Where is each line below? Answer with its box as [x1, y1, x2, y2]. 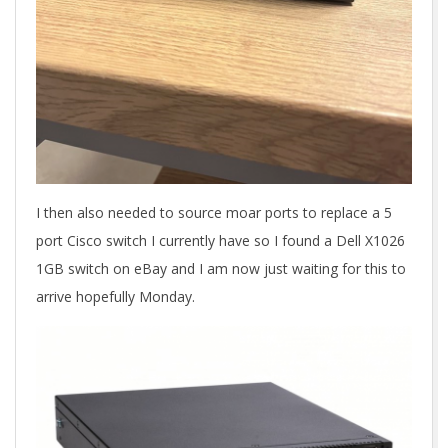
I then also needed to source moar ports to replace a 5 [36, 203, 392, 222]
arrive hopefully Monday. [36, 287, 195, 306]
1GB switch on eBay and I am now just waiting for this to [36, 259, 406, 278]
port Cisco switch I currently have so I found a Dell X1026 [36, 231, 405, 250]
